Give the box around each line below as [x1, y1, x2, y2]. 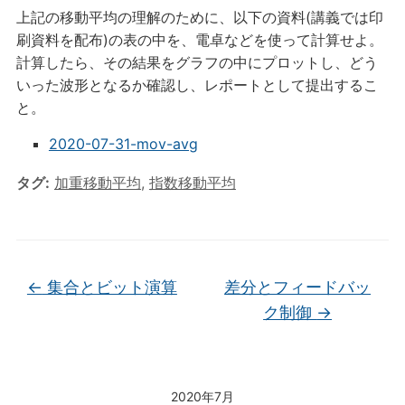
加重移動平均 [53, 173, 141, 192]
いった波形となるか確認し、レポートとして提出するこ [15, 75, 378, 94]
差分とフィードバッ [224, 277, 372, 297]
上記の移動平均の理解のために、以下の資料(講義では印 [15, 7, 383, 26]
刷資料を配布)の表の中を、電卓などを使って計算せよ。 [15, 30, 383, 49]
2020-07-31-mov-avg [48, 134, 198, 153]
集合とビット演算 [42, 277, 177, 297]
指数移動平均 [148, 173, 236, 192]
